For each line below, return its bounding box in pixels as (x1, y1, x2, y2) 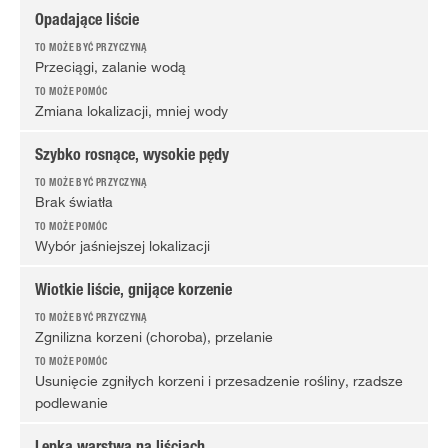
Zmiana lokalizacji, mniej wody (35, 102, 228, 120)
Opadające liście (35, 14, 139, 30)
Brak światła (35, 193, 113, 211)
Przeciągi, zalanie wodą (35, 58, 186, 76)
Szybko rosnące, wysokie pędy (35, 149, 229, 165)
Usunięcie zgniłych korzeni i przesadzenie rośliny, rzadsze (35, 372, 403, 390)
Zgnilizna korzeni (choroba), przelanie (35, 328, 273, 346)
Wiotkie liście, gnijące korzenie (35, 284, 232, 300)
